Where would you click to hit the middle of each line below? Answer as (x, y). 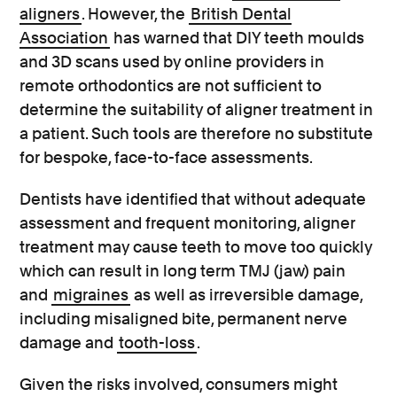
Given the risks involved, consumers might (179, 384)
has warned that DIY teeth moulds (237, 38)
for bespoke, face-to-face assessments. (167, 157)
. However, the (136, 14)
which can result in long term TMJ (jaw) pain (183, 271)
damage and (69, 343)
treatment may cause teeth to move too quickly (196, 247)
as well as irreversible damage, (247, 295)
